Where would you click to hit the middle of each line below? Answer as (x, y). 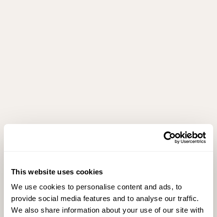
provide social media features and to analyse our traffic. (105, 198)
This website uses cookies (57, 171)
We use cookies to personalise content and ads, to (97, 187)
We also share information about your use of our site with (108, 210)
